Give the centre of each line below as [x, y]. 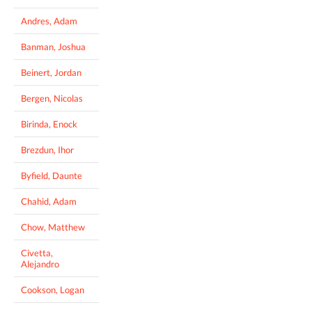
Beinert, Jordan [51, 72]
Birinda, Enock [49, 124]
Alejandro [40, 264]
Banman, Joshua [53, 46]
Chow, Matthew [53, 227]
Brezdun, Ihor [47, 149]
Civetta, [37, 252]
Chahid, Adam [49, 201]
